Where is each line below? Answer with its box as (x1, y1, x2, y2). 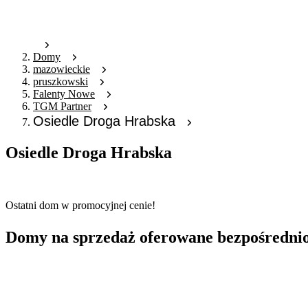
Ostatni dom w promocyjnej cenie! (5, 199, 155, 212)
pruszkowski (33, 76, 88, 88)
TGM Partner (33, 100, 91, 113)
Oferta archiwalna (5, 176, 83, 188)
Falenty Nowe (33, 88, 95, 100)
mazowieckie (33, 63, 90, 76)
